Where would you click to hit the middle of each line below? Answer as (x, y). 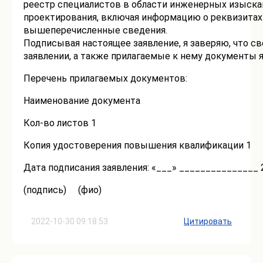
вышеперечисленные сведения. (95, 31)
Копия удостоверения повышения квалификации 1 (137, 146)
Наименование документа (82, 101)
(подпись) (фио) (63, 190)
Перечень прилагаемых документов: (105, 79)
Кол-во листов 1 (60, 123)
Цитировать (208, 222)
